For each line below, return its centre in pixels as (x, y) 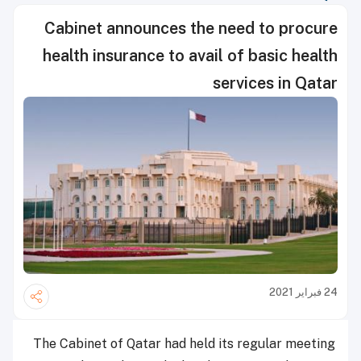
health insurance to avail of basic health (190, 56)
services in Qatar (275, 83)
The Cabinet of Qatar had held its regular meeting (184, 343)
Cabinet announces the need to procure (191, 28)
